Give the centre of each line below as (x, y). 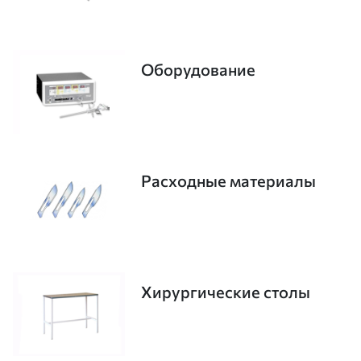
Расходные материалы (228, 181)
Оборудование (198, 70)
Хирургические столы (225, 292)
